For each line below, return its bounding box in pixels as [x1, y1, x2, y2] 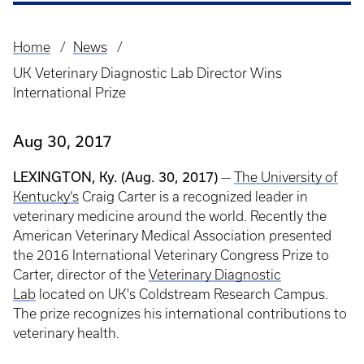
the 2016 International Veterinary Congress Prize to [13, 248, 329, 262]
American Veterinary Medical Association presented [13, 228, 331, 243]
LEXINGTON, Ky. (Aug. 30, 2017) [13, 169, 218, 184]
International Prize [13, 85, 126, 100]
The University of [234, 170, 338, 184]
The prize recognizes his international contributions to [13, 306, 347, 321]
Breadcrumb [13, 50, 102, 69]
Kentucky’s [13, 189, 79, 204]
